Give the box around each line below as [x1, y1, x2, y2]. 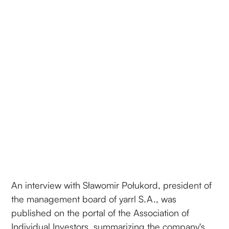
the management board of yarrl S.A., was [11, 193, 177, 204]
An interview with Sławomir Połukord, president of [11, 179, 212, 191]
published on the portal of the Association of [11, 207, 190, 218]
